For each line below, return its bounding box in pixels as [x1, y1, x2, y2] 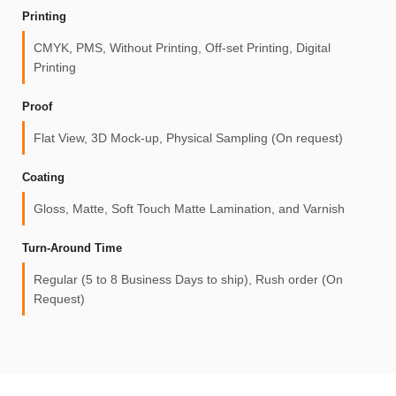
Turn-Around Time [22, 240, 122, 255]
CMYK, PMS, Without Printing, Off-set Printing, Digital [34, 40, 331, 55]
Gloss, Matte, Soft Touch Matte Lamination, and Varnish [34, 201, 345, 216]
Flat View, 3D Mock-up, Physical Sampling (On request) [34, 130, 343, 145]
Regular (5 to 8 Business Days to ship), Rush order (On [34, 271, 343, 286]
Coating [22, 170, 65, 184]
